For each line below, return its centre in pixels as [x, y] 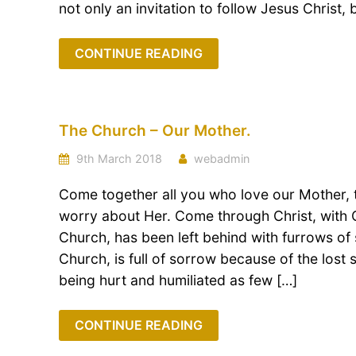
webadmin [222, 159]
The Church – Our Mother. [155, 131]
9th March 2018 [118, 159]
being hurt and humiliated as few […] [178, 280]
